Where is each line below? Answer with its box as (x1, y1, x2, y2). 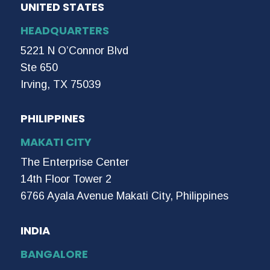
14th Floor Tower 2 (20, 173, 111, 186)
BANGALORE (20, 246, 88, 262)
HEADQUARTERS (20, 22, 109, 38)
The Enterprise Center (20, 156, 129, 169)
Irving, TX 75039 (20, 78, 101, 90)
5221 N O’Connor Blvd (20, 44, 128, 57)
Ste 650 (20, 61, 58, 74)
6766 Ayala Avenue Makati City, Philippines (20, 190, 228, 202)
